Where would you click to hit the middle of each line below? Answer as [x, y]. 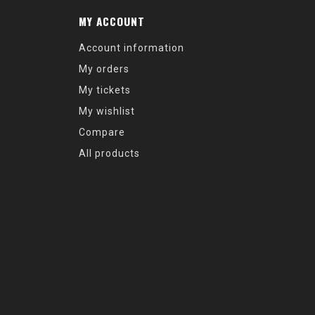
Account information [131, 48]
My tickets [105, 90]
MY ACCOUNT [112, 21]
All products [109, 153]
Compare [102, 132]
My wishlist [107, 111]
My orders [104, 69]
